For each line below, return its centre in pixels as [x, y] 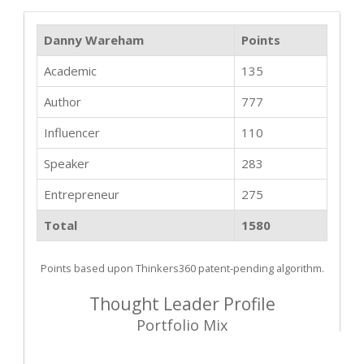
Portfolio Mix [182, 325]
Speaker [67, 163]
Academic [70, 70]
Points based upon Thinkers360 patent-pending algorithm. [182, 268]
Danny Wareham [94, 39]
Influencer [72, 132]
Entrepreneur [82, 194]
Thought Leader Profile [182, 303]
